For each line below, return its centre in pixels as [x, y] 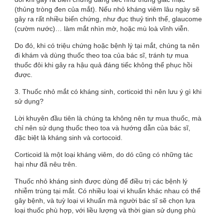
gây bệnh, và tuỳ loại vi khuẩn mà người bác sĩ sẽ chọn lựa [105, 201]
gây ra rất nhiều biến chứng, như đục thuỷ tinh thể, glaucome [108, 19]
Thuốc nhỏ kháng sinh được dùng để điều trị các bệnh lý [101, 181]
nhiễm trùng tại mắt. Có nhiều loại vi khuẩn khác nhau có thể [108, 191]
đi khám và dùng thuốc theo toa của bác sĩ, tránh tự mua [101, 55]
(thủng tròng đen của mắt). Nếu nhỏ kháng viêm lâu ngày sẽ [107, 9]
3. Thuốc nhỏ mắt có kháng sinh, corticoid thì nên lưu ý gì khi [108, 92]
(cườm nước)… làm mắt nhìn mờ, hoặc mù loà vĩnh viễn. [102, 29]
